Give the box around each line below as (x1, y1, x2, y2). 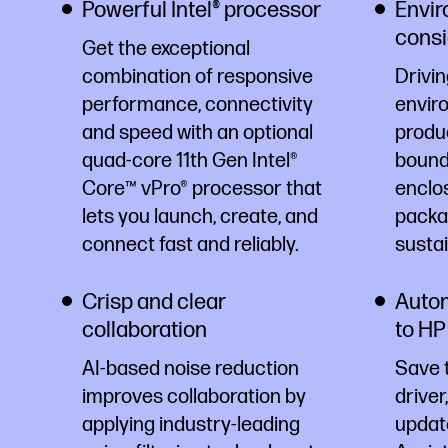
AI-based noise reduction (82, 356, 299, 381)
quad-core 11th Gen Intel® (82, 148, 298, 173)
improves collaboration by (82, 384, 306, 409)
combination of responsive (82, 64, 313, 89)
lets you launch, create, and (82, 204, 318, 229)
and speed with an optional (82, 120, 313, 145)
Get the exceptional (82, 36, 250, 61)
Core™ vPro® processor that (82, 176, 322, 201)
